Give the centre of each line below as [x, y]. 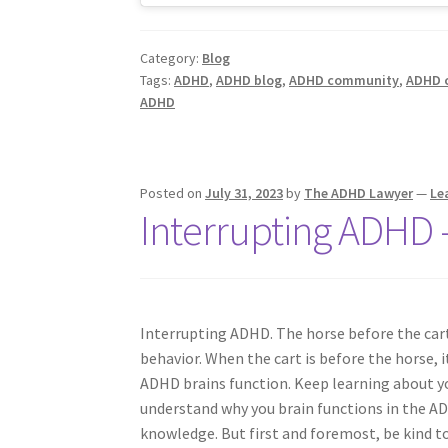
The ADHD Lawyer [359, 193]
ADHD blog [249, 79]
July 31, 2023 [244, 193]
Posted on [173, 193]
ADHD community [344, 79]
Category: [171, 57]
